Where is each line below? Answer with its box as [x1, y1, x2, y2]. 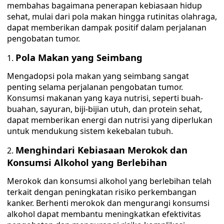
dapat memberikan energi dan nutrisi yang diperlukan [7, 114, 212, 125]
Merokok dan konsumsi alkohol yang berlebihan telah [7, 175, 211, 186]
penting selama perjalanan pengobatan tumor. [7, 81, 183, 92]
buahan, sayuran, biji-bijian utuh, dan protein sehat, [7, 103, 202, 114]
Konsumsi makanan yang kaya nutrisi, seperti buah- [7, 92, 203, 103]
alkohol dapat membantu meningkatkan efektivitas [7, 208, 201, 219]
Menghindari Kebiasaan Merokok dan [15, 143, 187, 156]
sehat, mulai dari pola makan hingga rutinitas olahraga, [7, 11, 217, 22]
